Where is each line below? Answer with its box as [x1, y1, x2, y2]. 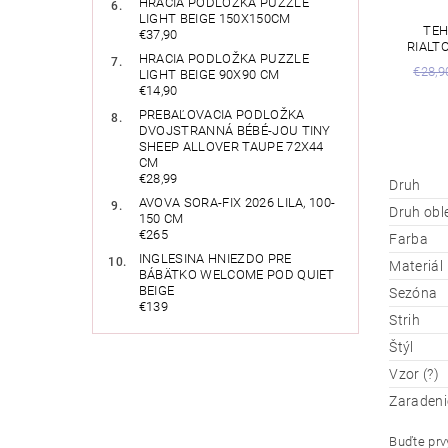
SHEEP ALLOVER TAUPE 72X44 [138, 139, 324, 155]
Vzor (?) [389, 365, 439, 382]
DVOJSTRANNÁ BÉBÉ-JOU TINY [138, 123, 331, 139]
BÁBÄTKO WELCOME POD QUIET [138, 267, 335, 283]
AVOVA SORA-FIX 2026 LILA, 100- [138, 195, 336, 211]
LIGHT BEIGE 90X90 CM [138, 67, 280, 83]
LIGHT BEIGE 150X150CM [138, 11, 291, 27]
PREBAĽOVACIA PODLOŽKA [138, 107, 305, 123]
